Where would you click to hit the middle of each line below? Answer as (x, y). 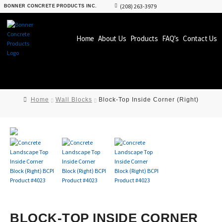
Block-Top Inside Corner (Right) (148, 100)
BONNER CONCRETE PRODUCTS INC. (51, 6)
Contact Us (200, 38)
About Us (112, 38)
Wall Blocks (74, 100)
